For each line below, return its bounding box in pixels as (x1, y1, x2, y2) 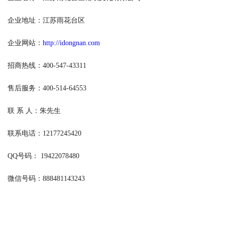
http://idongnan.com (43, 39, 100, 47)
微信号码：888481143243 (8, 175, 85, 182)
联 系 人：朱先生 (8, 107, 61, 115)
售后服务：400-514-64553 (8, 84, 86, 92)
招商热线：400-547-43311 (8, 62, 86, 69)
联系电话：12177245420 (8, 130, 81, 137)
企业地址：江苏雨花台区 (8, 17, 85, 24)
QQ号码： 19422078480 (8, 152, 79, 160)
